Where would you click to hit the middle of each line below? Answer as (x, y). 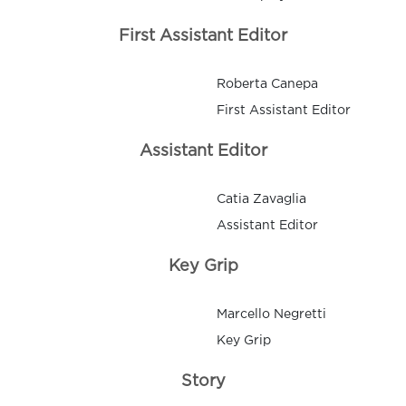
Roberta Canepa (267, 85)
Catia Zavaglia (261, 200)
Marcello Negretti (271, 315)
